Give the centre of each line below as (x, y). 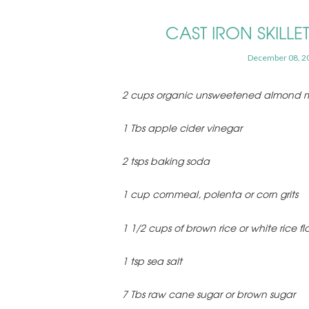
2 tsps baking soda (166, 161)
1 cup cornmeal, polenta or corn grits (210, 194)
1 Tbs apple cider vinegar (182, 128)
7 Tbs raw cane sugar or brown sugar (209, 293)
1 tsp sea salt (152, 260)
